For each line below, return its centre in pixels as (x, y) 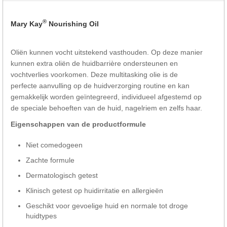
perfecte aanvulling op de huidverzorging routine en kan (100, 85)
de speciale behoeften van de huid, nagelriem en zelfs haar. (106, 108)
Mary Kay (27, 24)
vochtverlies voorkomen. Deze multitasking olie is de (94, 74)
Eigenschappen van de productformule (78, 124)
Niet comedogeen (54, 145)
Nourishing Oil (73, 24)
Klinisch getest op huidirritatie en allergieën (94, 190)
